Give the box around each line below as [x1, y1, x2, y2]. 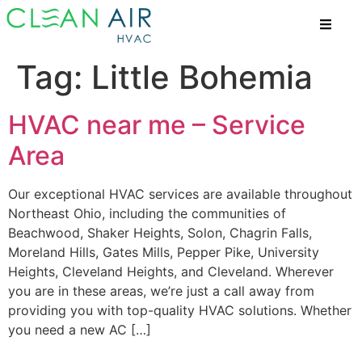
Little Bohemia [91, 57, 313, 98]
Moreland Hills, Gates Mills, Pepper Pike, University [8, 244, 319, 261]
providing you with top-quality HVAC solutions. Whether [8, 302, 351, 319]
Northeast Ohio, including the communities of [8, 205, 286, 222]
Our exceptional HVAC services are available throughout [8, 186, 352, 203]
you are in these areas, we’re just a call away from [8, 283, 314, 300]
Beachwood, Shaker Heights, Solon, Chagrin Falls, [8, 225, 312, 242]
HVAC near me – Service [8, 109, 305, 141]
